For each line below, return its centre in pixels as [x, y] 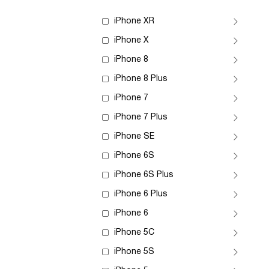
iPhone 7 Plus [141, 117]
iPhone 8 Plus [141, 79]
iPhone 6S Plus [144, 175]
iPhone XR [134, 21]
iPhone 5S [134, 252]
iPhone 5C [134, 233]
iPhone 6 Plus [141, 194]
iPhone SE [134, 137]
